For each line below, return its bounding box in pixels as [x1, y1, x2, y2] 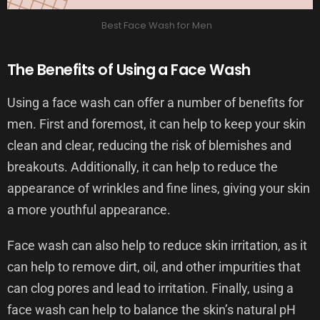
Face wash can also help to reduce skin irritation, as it [7, 238, 307, 254]
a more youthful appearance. [7, 202, 171, 218]
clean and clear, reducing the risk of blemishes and [7, 138, 291, 154]
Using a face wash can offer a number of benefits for [7, 95, 304, 111]
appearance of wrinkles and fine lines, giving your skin [7, 181, 310, 196]
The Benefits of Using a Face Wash [7, 59, 251, 81]
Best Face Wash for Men [101, 19, 212, 33]
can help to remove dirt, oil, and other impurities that [7, 259, 301, 275]
